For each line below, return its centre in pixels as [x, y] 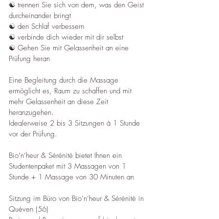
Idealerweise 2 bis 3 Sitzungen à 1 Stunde [76, 123]
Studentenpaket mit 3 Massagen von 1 [69, 166]
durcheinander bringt [40, 16]
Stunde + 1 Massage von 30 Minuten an [71, 177]
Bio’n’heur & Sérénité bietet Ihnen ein [66, 156]
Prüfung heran [29, 59]
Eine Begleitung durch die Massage [65, 80]
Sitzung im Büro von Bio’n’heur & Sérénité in [77, 199]
